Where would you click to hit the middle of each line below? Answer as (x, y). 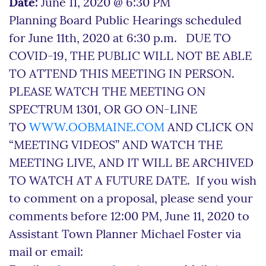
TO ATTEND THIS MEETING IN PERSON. (123, 75)
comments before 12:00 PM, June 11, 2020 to (129, 217)
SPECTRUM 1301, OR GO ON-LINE (103, 110)
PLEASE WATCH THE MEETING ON (107, 92)
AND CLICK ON (209, 128)
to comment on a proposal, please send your (131, 199)
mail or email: (46, 253)
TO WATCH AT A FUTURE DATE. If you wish (133, 181)
